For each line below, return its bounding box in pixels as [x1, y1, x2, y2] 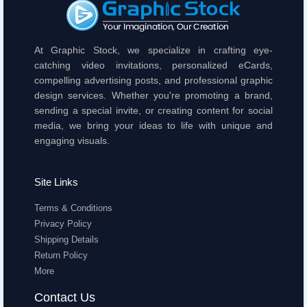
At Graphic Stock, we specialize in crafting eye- [34, 44, 273, 56]
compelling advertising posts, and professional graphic [34, 74, 273, 86]
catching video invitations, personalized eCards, [34, 59, 273, 71]
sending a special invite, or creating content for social [34, 104, 273, 116]
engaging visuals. [34, 134, 110, 146]
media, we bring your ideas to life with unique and [34, 119, 273, 131]
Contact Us [34, 290, 95, 304]
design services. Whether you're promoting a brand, [34, 89, 273, 101]
